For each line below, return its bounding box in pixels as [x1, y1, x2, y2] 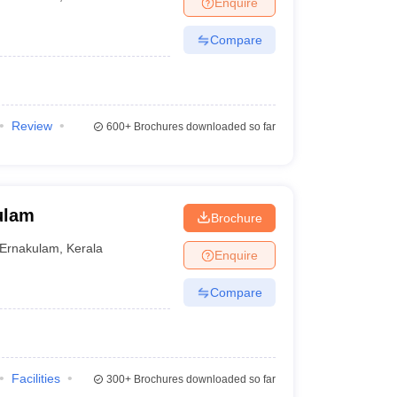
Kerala [66, 240, 104, 255]
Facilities [11, 371, 60, 385]
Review [11, 119, 52, 133]
